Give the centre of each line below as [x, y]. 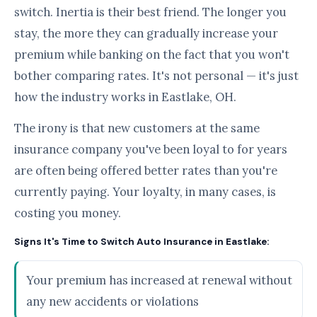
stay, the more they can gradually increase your [146, 33]
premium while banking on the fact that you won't [152, 54]
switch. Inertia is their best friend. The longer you [150, 12]
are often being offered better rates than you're [146, 171]
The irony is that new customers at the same [137, 128]
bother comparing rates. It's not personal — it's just [156, 76]
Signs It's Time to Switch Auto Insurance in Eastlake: [142, 242]
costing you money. [68, 213]
